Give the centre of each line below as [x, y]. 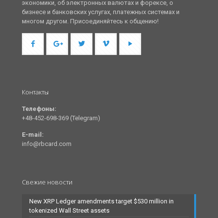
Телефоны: [39, 109]
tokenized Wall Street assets [69, 211]
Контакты [35, 92]
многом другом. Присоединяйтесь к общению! [90, 21]
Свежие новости [47, 182]
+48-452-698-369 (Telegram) [61, 118]
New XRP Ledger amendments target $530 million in [101, 201]
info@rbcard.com [47, 144]
